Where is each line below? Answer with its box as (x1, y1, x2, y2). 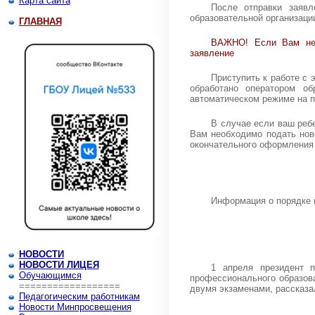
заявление (190, 47, 235, 58)
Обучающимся (18, 270, 82, 281)
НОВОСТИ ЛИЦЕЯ (18, 259, 99, 270)
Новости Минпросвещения (18, 302, 131, 312)
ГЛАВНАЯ (18, 16, 62, 27)
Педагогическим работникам (18, 291, 140, 302)
